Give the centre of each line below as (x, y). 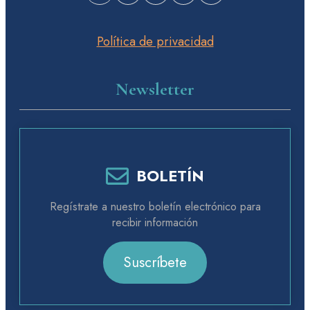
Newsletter (155, 89)
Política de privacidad (155, 42)
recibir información (155, 222)
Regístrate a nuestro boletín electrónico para (155, 206)
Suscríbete (155, 263)
